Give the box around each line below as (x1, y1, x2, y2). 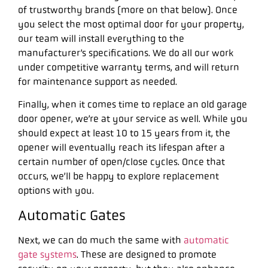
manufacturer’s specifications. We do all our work (18, 47, 233, 59)
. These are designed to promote (77, 248, 217, 260)
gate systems (18, 248, 77, 260)
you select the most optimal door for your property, (18, 18, 244, 30)
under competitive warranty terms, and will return (18, 61, 239, 73)
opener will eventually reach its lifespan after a (18, 142, 225, 154)
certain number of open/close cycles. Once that (18, 156, 225, 168)
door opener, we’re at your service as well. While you (18, 113, 248, 125)
